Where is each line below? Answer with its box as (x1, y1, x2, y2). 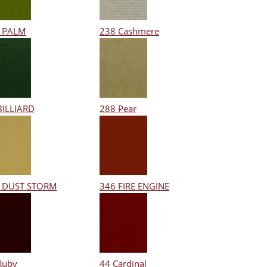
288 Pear (100, 102, 137, 114)
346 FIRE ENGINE (100, 179, 170, 192)
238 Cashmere (100, 24, 160, 37)
